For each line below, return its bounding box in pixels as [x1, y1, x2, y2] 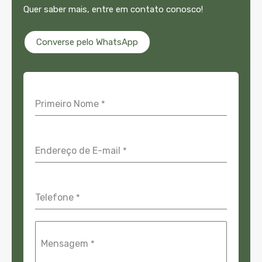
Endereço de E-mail [35, 144, 123, 156]
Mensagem [41, 237, 91, 249]
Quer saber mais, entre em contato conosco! [23, 4, 203, 15]
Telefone [35, 191, 76, 203]
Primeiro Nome [35, 98, 101, 109]
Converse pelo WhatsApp [36, 36, 138, 47]
